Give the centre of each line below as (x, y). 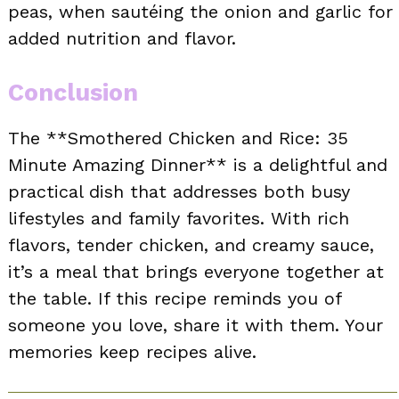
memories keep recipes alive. (132, 352)
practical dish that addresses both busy (179, 192)
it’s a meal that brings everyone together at (196, 272)
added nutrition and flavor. (122, 39)
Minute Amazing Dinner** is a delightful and (198, 165)
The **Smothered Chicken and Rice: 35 (178, 138)
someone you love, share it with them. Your (195, 326)
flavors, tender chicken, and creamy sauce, (191, 245)
